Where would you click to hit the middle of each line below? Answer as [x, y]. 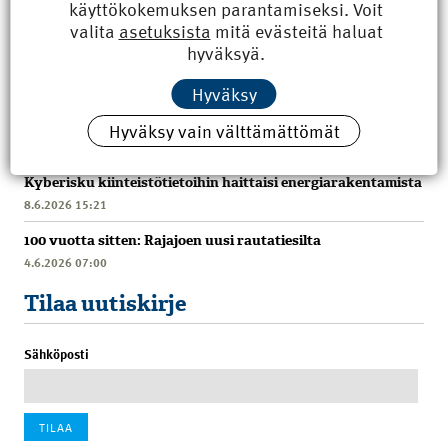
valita [94, 30]
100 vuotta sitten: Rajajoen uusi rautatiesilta [172, 241]
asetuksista [164, 30]
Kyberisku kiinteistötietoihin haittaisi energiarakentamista [223, 183]
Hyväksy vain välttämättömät [224, 130]
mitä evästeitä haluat [296, 30]
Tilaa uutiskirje [105, 304]
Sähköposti [56, 354]
